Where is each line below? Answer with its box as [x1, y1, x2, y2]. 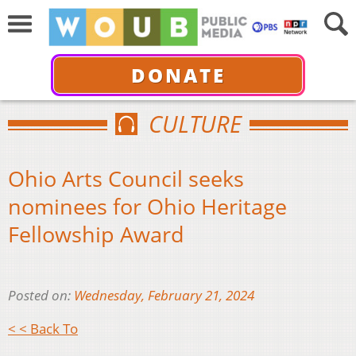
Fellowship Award [8, 219, 184, 249]
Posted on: [8, 286, 74, 305]
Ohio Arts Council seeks [8, 163, 244, 193]
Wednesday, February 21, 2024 [74, 286, 254, 305]
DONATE [130, 61, 226, 88]
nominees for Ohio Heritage [8, 191, 287, 221]
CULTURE [148, 108, 242, 139]
